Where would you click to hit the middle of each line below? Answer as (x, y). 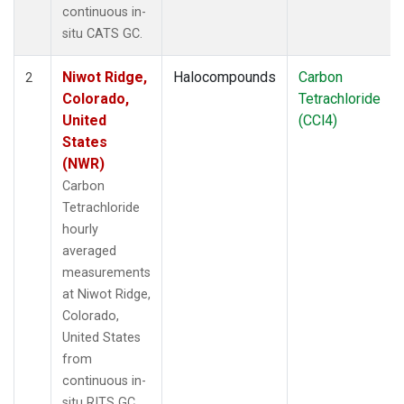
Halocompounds (225, 77)
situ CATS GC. (102, 33)
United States (101, 337)
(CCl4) (318, 120)
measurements (106, 272)
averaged (89, 251)
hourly (80, 229)
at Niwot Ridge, (106, 294)
